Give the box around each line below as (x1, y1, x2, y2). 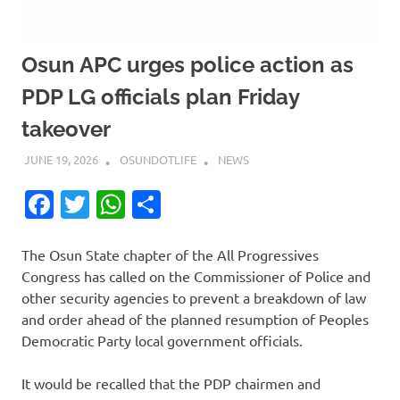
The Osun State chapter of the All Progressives (21, 246, 319, 264)
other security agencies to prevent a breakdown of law (21, 288, 366, 307)
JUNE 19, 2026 (23, 152, 98, 168)
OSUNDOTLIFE (119, 152, 196, 168)
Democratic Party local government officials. (21, 331, 303, 350)
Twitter (89, 187, 182, 222)
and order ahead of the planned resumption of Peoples (21, 310, 369, 329)
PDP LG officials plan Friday (21, 83, 299, 110)
